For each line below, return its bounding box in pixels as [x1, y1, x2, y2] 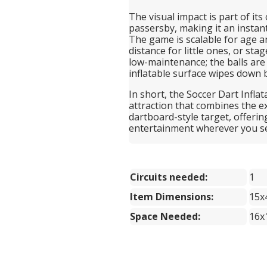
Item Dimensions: [129, 190, 213, 203]
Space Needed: [129, 209, 200, 223]
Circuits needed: [129, 170, 207, 184]
